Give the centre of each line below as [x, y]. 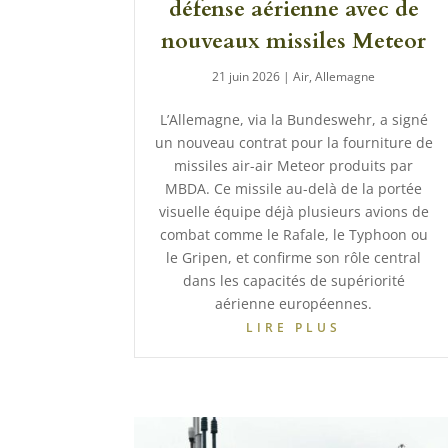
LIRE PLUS [294, 327]
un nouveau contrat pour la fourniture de [293, 142]
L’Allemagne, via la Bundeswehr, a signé [293, 119]
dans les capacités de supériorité [293, 280]
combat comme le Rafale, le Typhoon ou [293, 234]
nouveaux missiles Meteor [294, 40]
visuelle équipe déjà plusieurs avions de [293, 211]
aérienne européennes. [294, 303]
